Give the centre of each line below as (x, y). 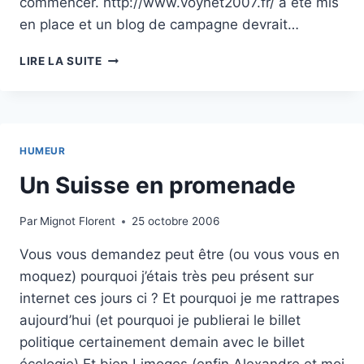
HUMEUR (43, 150)
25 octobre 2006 (176, 221)
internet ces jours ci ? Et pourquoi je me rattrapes (180, 299)
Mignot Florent (78, 221)
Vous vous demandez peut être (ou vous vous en (180, 255)
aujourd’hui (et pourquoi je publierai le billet (160, 321)
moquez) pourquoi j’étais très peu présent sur (167, 277)
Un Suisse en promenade (158, 185)
